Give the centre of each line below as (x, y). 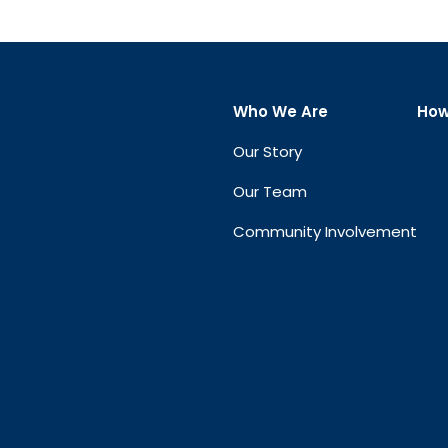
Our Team (270, 192)
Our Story (267, 152)
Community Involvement (325, 232)
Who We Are (280, 112)
